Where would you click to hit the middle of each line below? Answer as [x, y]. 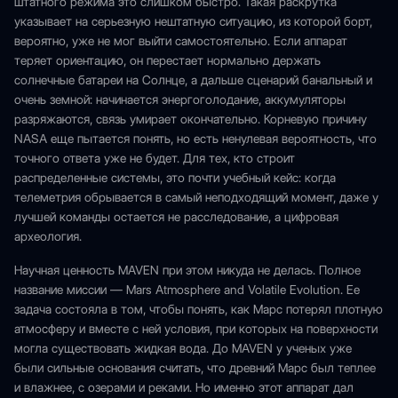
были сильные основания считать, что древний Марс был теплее [195, 368]
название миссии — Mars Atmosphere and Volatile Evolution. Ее [187, 290]
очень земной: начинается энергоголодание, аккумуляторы [180, 99]
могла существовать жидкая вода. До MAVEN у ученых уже [183, 348]
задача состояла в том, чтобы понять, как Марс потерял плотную [199, 309]
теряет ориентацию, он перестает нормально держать [167, 60]
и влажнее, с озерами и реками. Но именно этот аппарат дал [184, 387]
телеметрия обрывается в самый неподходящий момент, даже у [196, 197]
